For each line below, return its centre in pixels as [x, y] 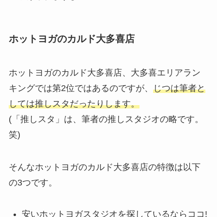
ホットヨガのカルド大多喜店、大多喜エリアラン [104, 72]
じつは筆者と [179, 88]
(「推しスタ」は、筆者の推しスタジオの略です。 [106, 119]
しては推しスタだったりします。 [74, 103]
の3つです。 [33, 183]
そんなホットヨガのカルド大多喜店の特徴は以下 [104, 167]
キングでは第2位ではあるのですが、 [81, 88]
